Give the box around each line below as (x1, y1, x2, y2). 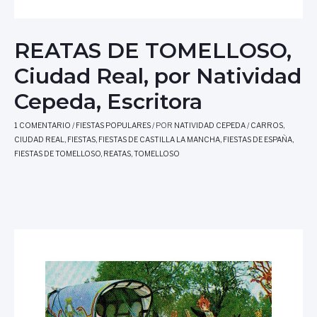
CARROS (250, 120, 283, 130)
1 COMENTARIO (14, 120, 71, 130)
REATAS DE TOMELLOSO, (14, 37, 292, 64)
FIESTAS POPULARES (76, 120, 151, 130)
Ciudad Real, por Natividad (14, 62, 301, 89)
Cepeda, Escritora (14, 88, 202, 115)
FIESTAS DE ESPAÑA (223, 134, 292, 144)
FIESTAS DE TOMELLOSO (14, 149, 100, 158)
